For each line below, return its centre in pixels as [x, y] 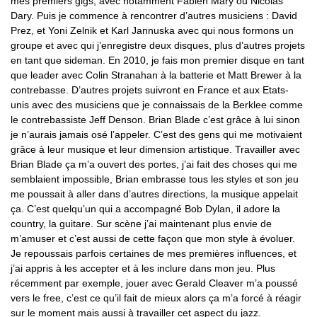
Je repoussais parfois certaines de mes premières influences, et [154, 253]
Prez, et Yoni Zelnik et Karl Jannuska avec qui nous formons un [152, 30]
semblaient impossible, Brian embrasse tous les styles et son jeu [155, 179]
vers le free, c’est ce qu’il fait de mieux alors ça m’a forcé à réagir [156, 298]
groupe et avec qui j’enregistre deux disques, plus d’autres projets [158, 45]
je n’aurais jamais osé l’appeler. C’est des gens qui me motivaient [156, 134]
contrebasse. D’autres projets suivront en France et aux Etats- [150, 90]
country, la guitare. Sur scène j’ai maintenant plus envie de [141, 223]
